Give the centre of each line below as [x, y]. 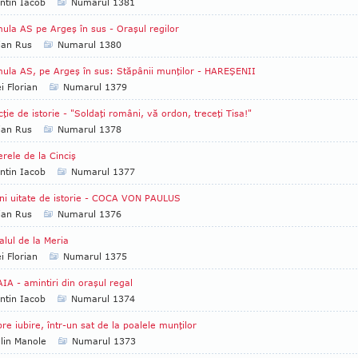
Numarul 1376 [89, 214]
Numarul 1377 [103, 171]
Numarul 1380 [89, 44]
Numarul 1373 [104, 341]
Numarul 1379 [95, 87]
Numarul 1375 [95, 256]
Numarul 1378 [89, 129]
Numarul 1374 [103, 298]
